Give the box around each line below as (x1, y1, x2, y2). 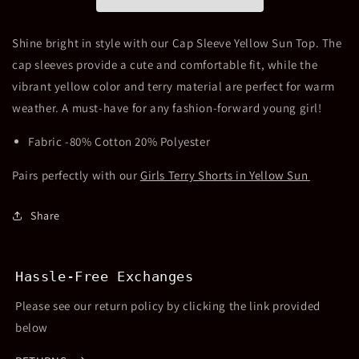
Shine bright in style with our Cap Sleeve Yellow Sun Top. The (12, 34, 342, 50)
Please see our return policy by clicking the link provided (15, 297, 321, 313)
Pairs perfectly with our (12, 167, 141, 183)
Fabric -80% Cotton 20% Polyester (28, 133, 211, 149)
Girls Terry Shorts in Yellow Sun (140, 167, 309, 183)
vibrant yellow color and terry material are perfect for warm (12, 78, 336, 94)
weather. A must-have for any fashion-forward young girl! (12, 99, 322, 115)
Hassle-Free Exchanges (15, 268, 194, 284)
